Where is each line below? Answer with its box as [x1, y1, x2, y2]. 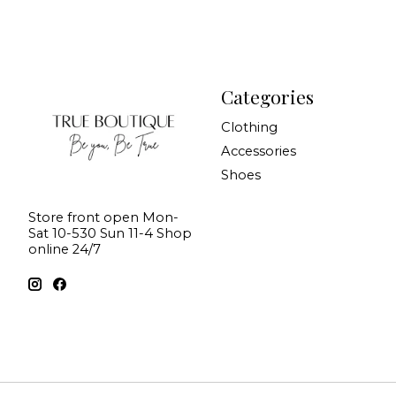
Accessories [220, 143, 296, 159]
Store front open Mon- [28, 209, 179, 225]
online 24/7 [28, 240, 101, 257]
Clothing [220, 118, 278, 135]
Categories [220, 83, 314, 109]
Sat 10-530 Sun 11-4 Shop [28, 225, 192, 241]
